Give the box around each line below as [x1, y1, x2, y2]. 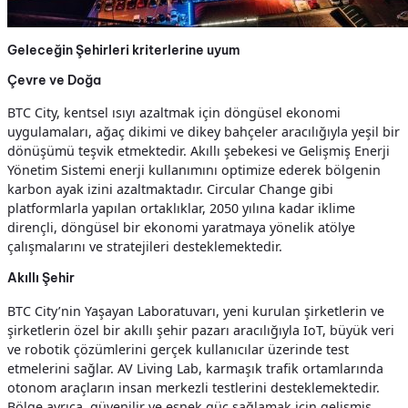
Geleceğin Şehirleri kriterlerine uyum [7, 41, 240, 58]
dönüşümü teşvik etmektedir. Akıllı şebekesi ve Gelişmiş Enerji [7, 142, 390, 160]
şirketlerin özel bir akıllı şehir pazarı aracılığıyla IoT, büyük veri [7, 321, 394, 339]
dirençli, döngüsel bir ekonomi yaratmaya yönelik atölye [7, 219, 355, 237]
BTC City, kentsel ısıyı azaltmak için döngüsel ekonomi [7, 104, 341, 122]
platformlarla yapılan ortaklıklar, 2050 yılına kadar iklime [7, 199, 355, 218]
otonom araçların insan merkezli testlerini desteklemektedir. [7, 378, 380, 396]
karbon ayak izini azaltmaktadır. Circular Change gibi [7, 180, 333, 199]
